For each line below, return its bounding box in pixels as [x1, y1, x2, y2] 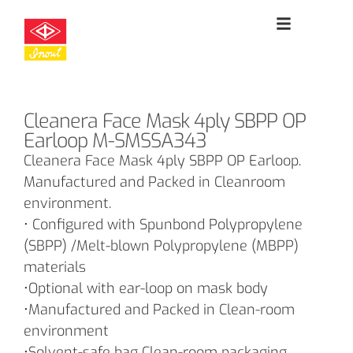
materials [24, 257, 86, 277]
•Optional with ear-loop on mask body [24, 278, 268, 298]
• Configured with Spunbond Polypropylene [24, 214, 303, 234]
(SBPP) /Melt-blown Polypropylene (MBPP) [24, 236, 299, 255]
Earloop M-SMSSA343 [24, 127, 206, 154]
